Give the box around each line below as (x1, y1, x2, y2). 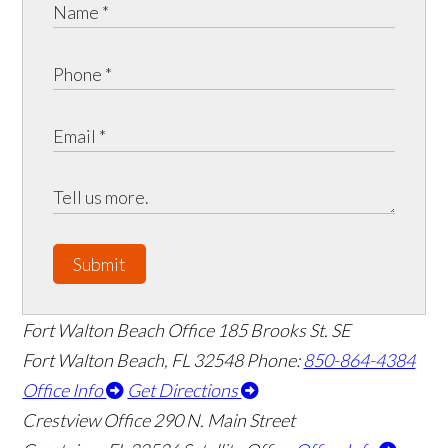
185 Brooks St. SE (217, 319, 352, 342)
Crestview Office (22, 409, 151, 432)
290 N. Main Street (153, 409, 296, 432)
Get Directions (127, 379, 242, 402)
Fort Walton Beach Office (22, 319, 215, 342)
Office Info (22, 379, 107, 402)
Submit (73, 253, 127, 276)
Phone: (246, 349, 304, 372)
